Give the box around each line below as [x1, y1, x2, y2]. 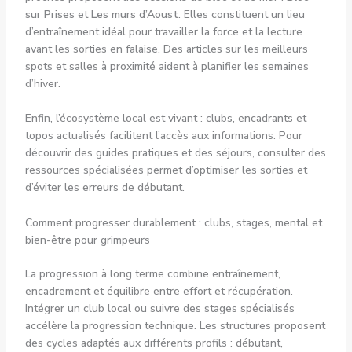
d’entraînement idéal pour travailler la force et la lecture [24, 24, 302, 39]
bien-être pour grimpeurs [24, 232, 150, 247]
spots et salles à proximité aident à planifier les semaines [24, 58, 309, 74]
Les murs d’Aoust [90, 6, 178, 22]
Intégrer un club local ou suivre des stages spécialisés [24, 300, 295, 316]
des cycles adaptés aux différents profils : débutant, [24, 335, 283, 350]
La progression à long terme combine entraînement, [24, 266, 280, 281]
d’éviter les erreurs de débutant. [24, 180, 185, 196]
